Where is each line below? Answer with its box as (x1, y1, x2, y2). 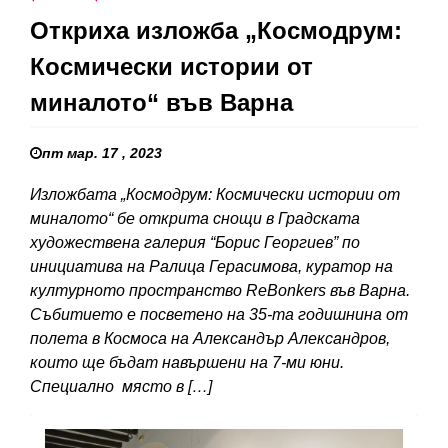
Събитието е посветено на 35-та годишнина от (30, 306, 408, 324)
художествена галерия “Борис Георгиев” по (30, 234, 360, 252)
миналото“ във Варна (30, 89, 293, 117)
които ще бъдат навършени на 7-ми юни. (30, 354, 344, 372)
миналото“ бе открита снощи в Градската (30, 210, 360, 228)
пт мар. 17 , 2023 (42, 145, 162, 162)
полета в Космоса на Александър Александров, (30, 330, 390, 348)
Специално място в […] (30, 378, 212, 396)
